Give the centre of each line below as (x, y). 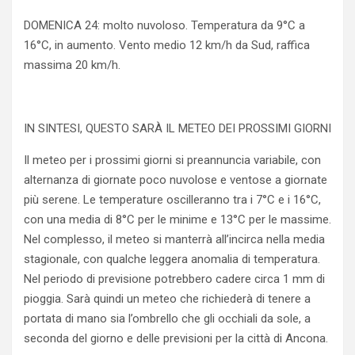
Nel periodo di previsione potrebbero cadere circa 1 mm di (174, 279)
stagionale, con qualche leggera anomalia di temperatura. (172, 259)
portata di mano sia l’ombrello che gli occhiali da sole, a (167, 318)
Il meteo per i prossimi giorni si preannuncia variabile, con (172, 160)
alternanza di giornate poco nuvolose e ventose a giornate (176, 179)
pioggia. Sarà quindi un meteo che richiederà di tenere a (167, 298)
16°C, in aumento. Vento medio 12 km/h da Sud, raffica (167, 45)
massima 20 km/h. (72, 65)
